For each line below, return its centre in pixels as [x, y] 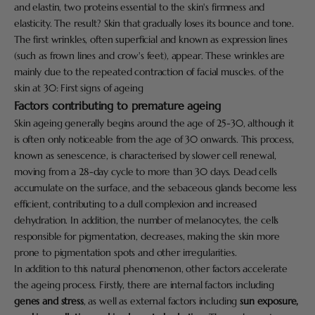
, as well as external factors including [162, 301]
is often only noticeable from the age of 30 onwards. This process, [154, 139]
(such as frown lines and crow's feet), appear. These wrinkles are [149, 55]
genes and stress [49, 301]
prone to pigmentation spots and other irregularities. [126, 252]
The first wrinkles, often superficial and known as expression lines [151, 39]
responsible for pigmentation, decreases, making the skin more [147, 236]
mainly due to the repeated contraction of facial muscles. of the [149, 71]
